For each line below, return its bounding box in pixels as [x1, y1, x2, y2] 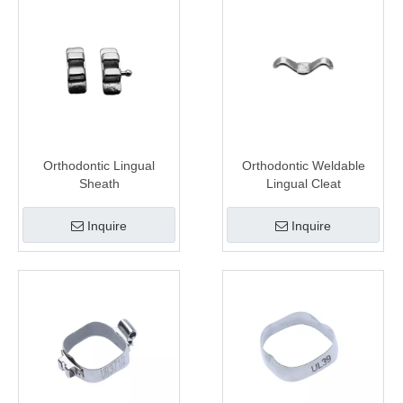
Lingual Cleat [265, 176, 341, 191]
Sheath [78, 176, 120, 191]
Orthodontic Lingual [43, 158, 155, 173]
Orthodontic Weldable [241, 158, 365, 173]
